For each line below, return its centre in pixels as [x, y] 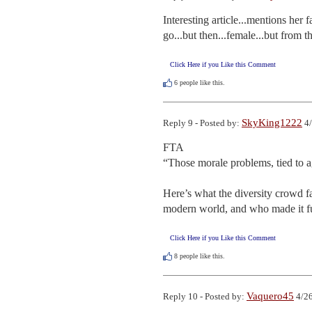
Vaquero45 [270, 296]
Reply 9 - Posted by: [202, 123]
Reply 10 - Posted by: [205, 297]
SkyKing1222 [272, 123]
